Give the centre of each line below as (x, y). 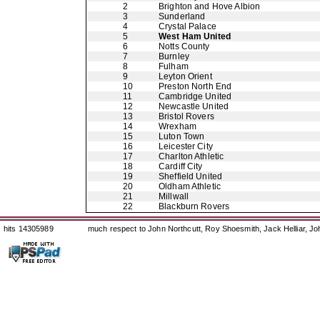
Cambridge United (195, 96)
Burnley (174, 56)
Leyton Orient (185, 76)
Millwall (174, 196)
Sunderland (182, 16)
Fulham (174, 66)
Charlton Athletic (191, 156)
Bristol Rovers (186, 116)
